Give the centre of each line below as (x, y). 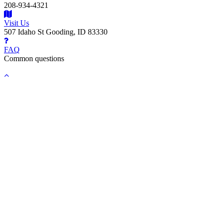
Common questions (34, 59)
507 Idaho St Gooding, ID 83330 (56, 32)
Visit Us (17, 23)
